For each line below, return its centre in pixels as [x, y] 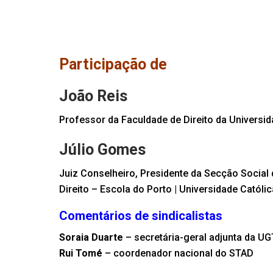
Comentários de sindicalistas [141, 216]
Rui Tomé [81, 253]
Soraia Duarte [91, 238]
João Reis [93, 96]
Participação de [113, 65]
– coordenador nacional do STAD [178, 253]
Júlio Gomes [102, 150]
